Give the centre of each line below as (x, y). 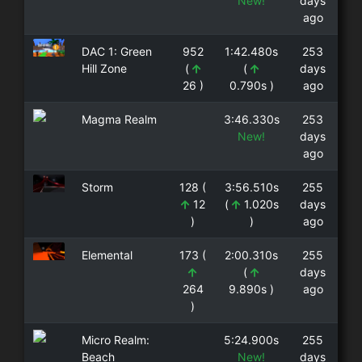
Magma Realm (119, 119)
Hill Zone (104, 68)
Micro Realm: (115, 339)
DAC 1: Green (116, 51)
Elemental (107, 255)
